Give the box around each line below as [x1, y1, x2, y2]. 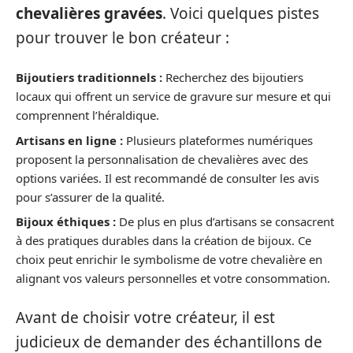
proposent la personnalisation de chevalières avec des [16, 150, 308, 167]
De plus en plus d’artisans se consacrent [116, 214, 334, 230]
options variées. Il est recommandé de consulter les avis [16, 169, 319, 186]
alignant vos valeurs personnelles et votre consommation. [16, 270, 330, 287]
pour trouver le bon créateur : [16, 27, 229, 48]
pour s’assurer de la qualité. [16, 188, 165, 205]
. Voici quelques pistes [162, 2, 319, 24]
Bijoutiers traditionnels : [16, 69, 162, 86]
